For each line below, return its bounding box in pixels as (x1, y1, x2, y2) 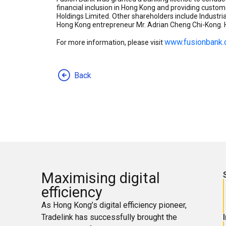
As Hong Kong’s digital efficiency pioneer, (41, 200, 187, 210)
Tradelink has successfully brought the (41, 212, 177, 222)
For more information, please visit (56, 38, 164, 47)
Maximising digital (41, 169, 160, 187)
